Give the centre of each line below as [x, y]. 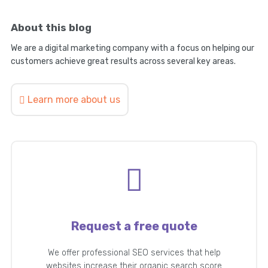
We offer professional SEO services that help [134, 253]
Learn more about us [74, 100]
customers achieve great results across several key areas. [123, 62]
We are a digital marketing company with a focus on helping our [132, 48]
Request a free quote [134, 226]
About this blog [51, 28]
